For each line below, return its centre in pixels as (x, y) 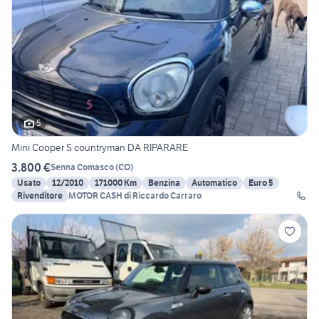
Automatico (214, 182)
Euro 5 (261, 182)
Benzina (164, 182)
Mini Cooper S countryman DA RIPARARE (100, 147)
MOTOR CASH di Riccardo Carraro (135, 195)
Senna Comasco (82, 167)
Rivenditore (40, 195)
